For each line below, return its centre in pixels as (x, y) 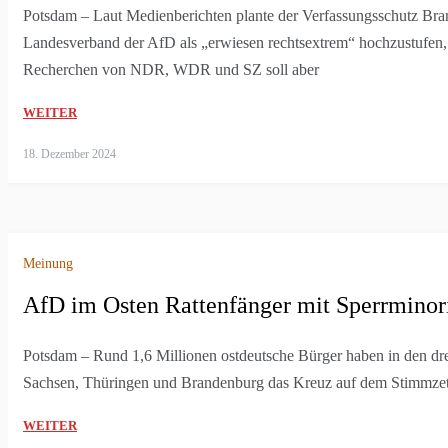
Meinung (48, 264)
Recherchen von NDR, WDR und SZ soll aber (171, 69)
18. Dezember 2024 (69, 153)
